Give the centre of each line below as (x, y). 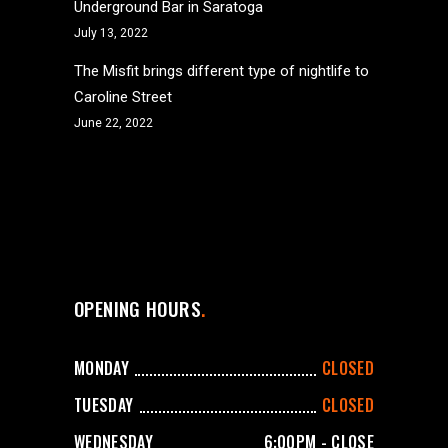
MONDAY (101, 368)
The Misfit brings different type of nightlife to (221, 71)
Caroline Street (123, 97)
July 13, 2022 (111, 33)
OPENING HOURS (137, 308)
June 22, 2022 (113, 123)
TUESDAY (104, 405)
